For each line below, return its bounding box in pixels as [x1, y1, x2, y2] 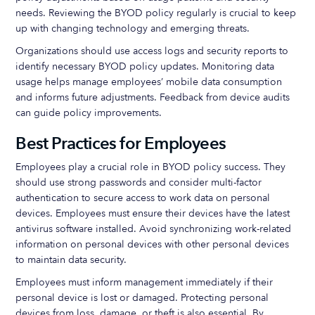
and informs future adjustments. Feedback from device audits [15, 91, 290, 104]
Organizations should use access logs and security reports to [15, 44, 289, 58]
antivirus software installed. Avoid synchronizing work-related [15, 222, 292, 236]
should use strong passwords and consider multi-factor [15, 176, 262, 189]
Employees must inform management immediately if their [15, 276, 274, 289]
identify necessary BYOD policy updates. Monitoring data [15, 60, 275, 73]
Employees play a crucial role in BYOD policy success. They [15, 160, 286, 174]
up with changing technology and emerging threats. [15, 22, 250, 35]
